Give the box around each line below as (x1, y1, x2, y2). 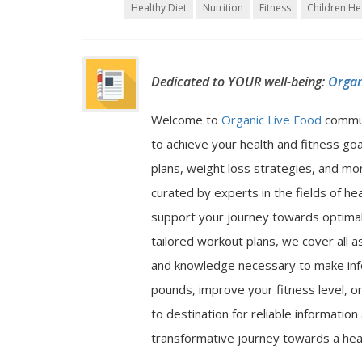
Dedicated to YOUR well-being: (151, 73, 328, 90)
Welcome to (151, 112, 221, 128)
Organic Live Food (221, 112, 325, 128)
